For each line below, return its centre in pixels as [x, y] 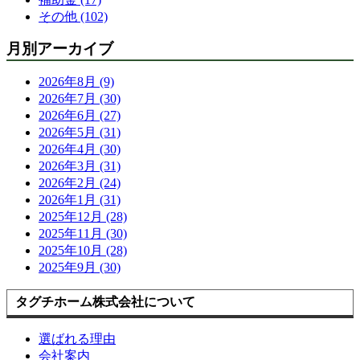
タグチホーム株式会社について [105, 302]
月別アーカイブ [60, 49]
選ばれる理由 [77, 339]
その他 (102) [73, 17]
